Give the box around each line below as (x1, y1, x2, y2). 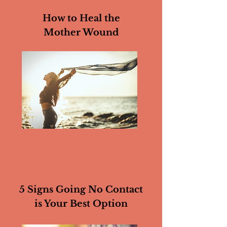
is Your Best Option (34, 198, 128, 209)
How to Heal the (42, 13, 120, 24)
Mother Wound (44, 27, 119, 38)
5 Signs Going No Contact (19, 184, 143, 195)
